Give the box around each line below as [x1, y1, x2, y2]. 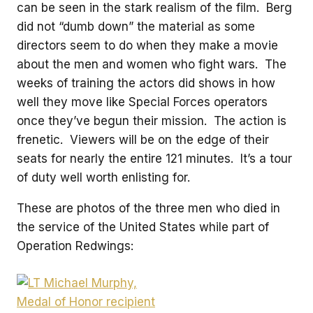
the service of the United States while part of [17, 220, 269, 234]
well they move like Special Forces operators [17, 95, 268, 109]
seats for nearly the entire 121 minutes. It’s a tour [17, 152, 292, 166]
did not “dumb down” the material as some [17, 20, 255, 34]
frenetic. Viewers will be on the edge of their [17, 133, 269, 147]
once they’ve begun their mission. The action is [17, 114, 286, 128]
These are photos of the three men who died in [17, 201, 280, 215]
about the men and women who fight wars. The [17, 57, 286, 71]
